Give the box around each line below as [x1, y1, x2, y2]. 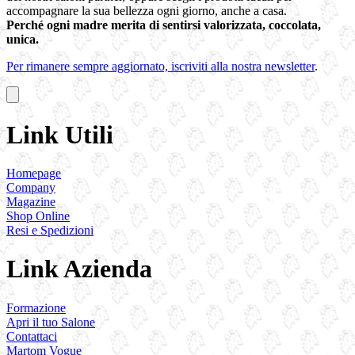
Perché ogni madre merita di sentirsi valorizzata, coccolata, [6, 18, 321, 32]
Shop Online [6, 208, 70, 223]
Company [6, 180, 55, 194]
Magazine [6, 194, 55, 208]
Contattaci [6, 329, 57, 343]
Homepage [6, 166, 61, 180]
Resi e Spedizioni [6, 223, 94, 237]
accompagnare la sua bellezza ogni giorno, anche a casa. [6, 4, 287, 18]
